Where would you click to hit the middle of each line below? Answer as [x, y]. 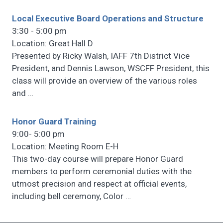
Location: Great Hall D [53, 44]
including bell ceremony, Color [69, 196]
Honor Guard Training [54, 122]
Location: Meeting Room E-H [65, 147]
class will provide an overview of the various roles [105, 81]
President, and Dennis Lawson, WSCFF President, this [111, 68]
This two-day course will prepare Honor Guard [98, 159]
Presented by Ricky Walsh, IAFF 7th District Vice [101, 56]
